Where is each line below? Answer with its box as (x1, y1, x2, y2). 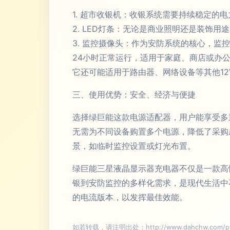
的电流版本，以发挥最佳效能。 (72, 192, 187, 202)
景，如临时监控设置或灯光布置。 (72, 141, 196, 151)
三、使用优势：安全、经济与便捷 (72, 89, 196, 100)
